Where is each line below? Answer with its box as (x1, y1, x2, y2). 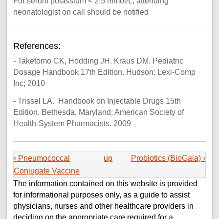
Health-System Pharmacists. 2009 (13, 119, 131, 128)
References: (13, 41, 63, 51)
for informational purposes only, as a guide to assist (13, 190, 190, 199)
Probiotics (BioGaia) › (131, 153, 206, 162)
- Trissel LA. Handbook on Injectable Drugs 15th (13, 97, 181, 106)
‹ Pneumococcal (13, 153, 70, 162)
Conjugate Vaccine (13, 166, 80, 175)
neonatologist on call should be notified (13, 8, 149, 17)
